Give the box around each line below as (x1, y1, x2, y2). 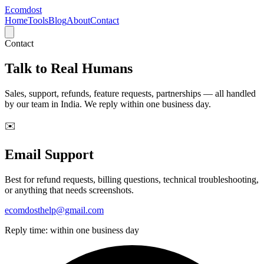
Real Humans (51, 60, 133, 76)
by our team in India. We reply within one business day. (5, 98, 211, 109)
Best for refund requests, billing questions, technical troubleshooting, (5, 174, 259, 184)
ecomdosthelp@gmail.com (5, 204, 104, 215)
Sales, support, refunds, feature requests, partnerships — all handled (5, 88, 256, 98)
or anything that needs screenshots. (5, 184, 134, 195)
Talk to (5, 60, 47, 76)
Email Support (5, 146, 94, 162)
